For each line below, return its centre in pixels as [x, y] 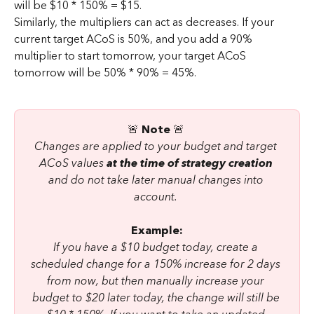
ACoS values [73, 163]
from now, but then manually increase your [157, 281]
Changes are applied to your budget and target [157, 146]
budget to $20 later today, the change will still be [157, 298]
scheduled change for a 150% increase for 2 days [157, 264]
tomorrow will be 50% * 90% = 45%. [105, 73]
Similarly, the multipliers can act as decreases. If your [145, 22]
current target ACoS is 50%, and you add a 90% [135, 39]
